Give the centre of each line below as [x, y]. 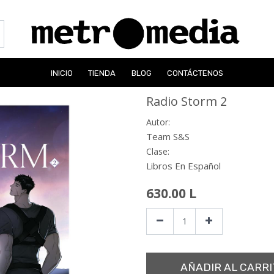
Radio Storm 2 [187, 101]
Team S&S [168, 136]
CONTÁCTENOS [195, 73]
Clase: [158, 151]
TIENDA [102, 73]
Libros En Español [183, 165]
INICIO [61, 73]
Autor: [158, 122]
